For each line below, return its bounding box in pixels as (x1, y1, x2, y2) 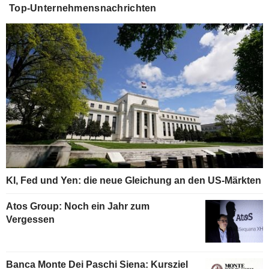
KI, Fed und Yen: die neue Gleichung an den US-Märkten (6, 175, 261, 186)
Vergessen (6, 214, 55, 225)
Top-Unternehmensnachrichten (9, 2, 157, 13)
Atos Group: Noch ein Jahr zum (6, 201, 150, 211)
